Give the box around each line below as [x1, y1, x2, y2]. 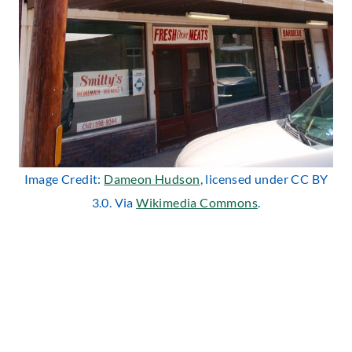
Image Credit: [24, 170, 104, 186]
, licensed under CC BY [200, 170, 328, 186]
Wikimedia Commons [136, 194, 258, 210]
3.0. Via [91, 194, 137, 210]
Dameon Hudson [104, 170, 200, 186]
